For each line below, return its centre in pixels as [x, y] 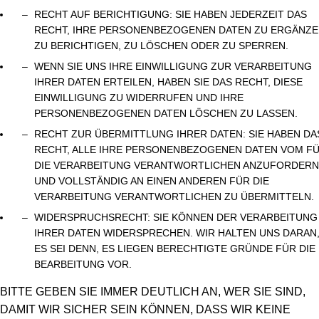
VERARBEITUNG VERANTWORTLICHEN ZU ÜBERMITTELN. [174, 197]
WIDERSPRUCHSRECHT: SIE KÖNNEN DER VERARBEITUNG [176, 217]
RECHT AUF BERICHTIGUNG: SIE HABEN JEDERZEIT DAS [171, 14]
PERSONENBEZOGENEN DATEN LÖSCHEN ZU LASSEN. [166, 113]
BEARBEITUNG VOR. [83, 264]
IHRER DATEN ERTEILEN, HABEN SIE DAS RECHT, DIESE [168, 82]
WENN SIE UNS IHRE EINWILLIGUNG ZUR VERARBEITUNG [173, 66]
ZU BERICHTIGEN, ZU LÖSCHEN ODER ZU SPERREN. [161, 46]
